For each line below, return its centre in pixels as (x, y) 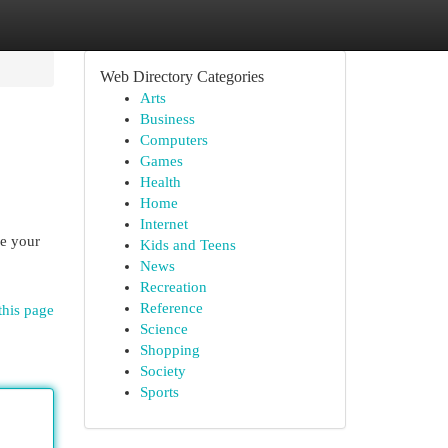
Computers (173, 140)
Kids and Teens (187, 245)
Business (167, 119)
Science (163, 329)
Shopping (169, 350)
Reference (171, 308)
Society (162, 371)
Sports (159, 392)
